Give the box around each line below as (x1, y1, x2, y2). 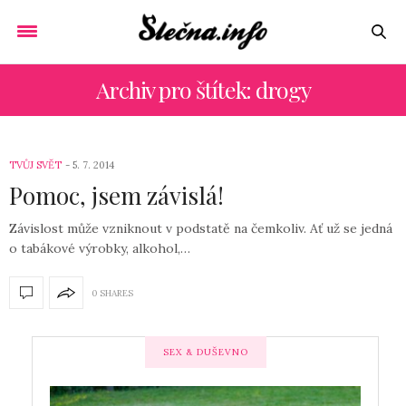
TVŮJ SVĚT (9, 159, 62, 171)
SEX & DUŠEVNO (162, 346, 248, 358)
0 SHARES (92, 286, 133, 299)
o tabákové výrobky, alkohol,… (9, 240, 190, 256)
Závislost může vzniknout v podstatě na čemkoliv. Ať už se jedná (9, 220, 392, 237)
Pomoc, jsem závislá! (9, 179, 224, 211)
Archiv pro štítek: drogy (95, 74, 311, 104)
